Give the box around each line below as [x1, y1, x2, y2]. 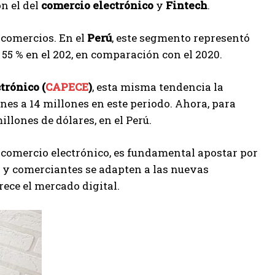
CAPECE [45, 80, 88, 95]
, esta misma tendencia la [92, 80, 223, 95]
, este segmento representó [112, 31, 250, 45]
